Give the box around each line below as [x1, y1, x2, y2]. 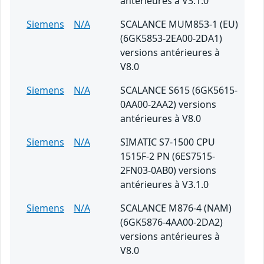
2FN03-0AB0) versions [120, 164, 216, 177]
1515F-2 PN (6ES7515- [120, 150, 215, 163]
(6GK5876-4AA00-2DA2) [120, 216, 223, 229]
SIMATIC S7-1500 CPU [120, 136, 215, 149]
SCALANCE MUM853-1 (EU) [120, 18, 238, 31]
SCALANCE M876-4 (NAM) [120, 202, 232, 215]
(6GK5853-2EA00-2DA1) [120, 32, 222, 45]
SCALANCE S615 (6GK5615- [120, 84, 237, 97]
